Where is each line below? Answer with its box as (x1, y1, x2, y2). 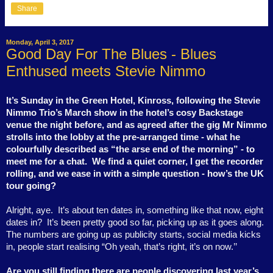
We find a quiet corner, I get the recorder (92, 157, 263, 166)
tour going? (6, 181, 56, 191)
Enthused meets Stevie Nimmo (6, 63, 205, 80)
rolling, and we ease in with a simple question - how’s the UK (6, 169, 264, 179)
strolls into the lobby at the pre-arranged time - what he (6, 132, 240, 142)
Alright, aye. (6, 205, 53, 215)
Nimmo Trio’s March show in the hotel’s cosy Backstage (6, 108, 243, 118)
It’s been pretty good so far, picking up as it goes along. (47, 218, 264, 227)
